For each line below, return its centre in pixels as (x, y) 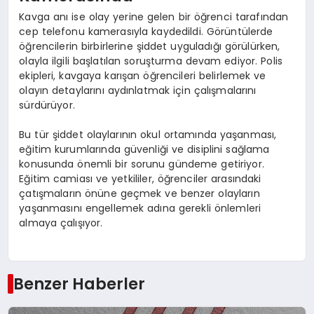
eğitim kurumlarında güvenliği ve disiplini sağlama (144, 149)
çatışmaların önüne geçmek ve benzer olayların (139, 193)
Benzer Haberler (79, 284)
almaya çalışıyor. (61, 223)
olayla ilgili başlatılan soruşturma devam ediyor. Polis (151, 61)
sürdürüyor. (47, 105)
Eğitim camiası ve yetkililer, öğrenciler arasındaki (140, 178)
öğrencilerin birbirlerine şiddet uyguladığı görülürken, (150, 46)
